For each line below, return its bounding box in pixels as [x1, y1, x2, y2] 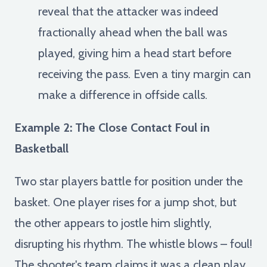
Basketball [14, 141, 69, 156]
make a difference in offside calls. [38, 87, 207, 102]
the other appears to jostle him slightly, [14, 215, 212, 230]
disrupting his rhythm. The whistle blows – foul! [14, 236, 252, 251]
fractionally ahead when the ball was [38, 24, 227, 39]
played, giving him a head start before [38, 45, 231, 60]
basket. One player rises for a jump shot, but [14, 194, 237, 209]
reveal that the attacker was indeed [38, 4, 218, 18]
